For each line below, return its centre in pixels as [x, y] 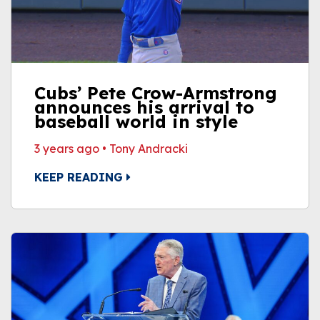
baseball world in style [136, 121]
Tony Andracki [149, 149]
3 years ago [67, 149]
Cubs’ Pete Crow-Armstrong [156, 93]
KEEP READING [80, 177]
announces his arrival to [144, 107]
